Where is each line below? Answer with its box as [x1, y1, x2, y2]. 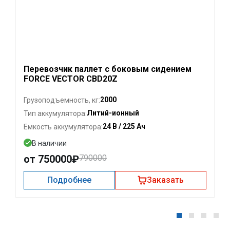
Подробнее [47, 175, 91, 185]
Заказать [147, 175, 184, 185]
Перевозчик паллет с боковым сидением [24, 64, 191, 74]
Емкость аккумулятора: [24, 122, 103, 131]
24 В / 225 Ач [103, 122, 145, 131]
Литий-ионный [87, 109, 139, 118]
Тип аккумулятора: [24, 109, 87, 118]
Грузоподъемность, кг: [24, 95, 100, 104]
